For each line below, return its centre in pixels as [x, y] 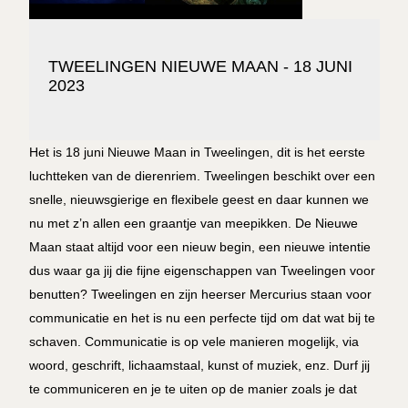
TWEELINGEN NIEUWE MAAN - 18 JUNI [200, 66]
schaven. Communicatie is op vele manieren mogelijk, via [194, 341]
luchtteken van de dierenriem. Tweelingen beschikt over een [202, 175]
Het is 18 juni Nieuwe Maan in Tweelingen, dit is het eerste [197, 152]
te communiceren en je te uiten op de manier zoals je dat [193, 388]
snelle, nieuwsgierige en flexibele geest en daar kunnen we [199, 199]
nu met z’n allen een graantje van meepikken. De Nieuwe [193, 223]
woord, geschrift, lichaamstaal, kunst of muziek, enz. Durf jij [199, 365]
